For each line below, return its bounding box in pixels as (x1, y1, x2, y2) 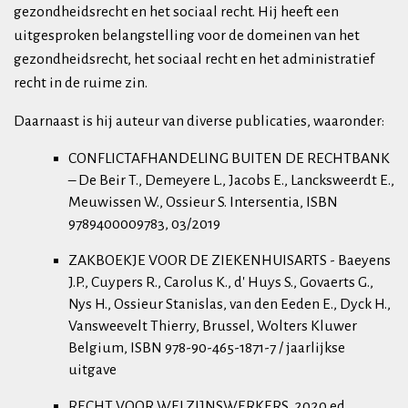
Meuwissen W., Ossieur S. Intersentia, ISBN (68, 194, 338, 210)
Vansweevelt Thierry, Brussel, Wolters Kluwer (68, 318, 357, 334)
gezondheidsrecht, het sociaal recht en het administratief (14, 51, 374, 67)
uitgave (68, 362, 117, 378)
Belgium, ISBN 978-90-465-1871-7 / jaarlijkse (68, 340, 345, 356)
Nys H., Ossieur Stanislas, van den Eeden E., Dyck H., (68, 296, 391, 312)
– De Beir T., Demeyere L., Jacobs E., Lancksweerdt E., (68, 172, 394, 189)
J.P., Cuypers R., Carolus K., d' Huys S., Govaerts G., (68, 274, 373, 291)
